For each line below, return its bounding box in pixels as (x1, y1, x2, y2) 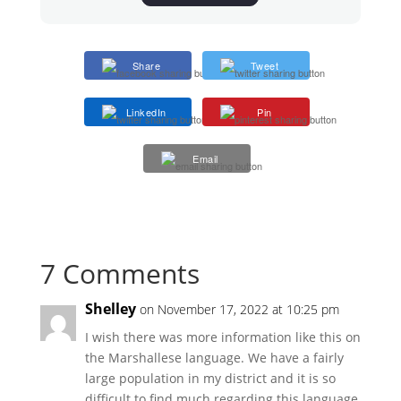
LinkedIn (125, 105, 166, 120)
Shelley (84, 299, 136, 320)
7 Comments (39, 255, 200, 293)
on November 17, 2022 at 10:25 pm (139, 301, 339, 319)
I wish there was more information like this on (84, 328, 361, 346)
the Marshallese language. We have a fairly (84, 349, 344, 367)
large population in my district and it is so (84, 370, 336, 388)
